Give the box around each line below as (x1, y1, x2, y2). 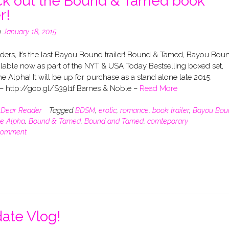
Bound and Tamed (84, 117, 144, 126)
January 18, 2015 (3, 28, 56, 36)
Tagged (49, 106, 75, 115)
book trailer (152, 106, 189, 115)
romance (120, 106, 149, 115)
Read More (139, 83, 177, 93)
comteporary (147, 117, 188, 126)
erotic (98, 106, 117, 115)
